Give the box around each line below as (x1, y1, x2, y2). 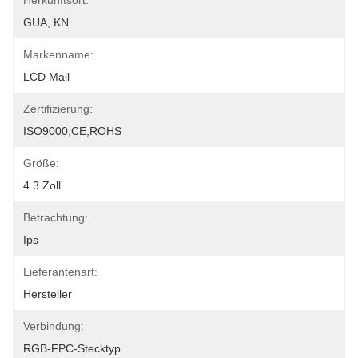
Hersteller (23, 288, 72, 300)
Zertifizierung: (23, 102, 93, 115)
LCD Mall (23, 70, 70, 83)
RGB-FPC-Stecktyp (23, 342, 121, 355)
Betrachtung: (23, 211, 88, 224)
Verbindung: (23, 320, 84, 332)
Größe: (23, 157, 59, 169)
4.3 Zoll (23, 179, 61, 192)
